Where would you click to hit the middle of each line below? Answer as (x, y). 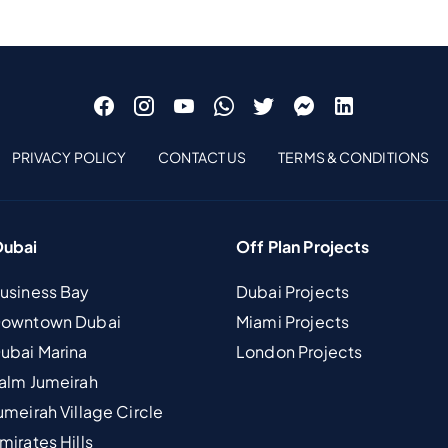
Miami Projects (293, 321)
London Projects (299, 351)
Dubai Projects (293, 291)
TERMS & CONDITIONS (354, 156)
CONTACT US (202, 156)
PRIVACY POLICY (69, 156)
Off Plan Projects (303, 246)
